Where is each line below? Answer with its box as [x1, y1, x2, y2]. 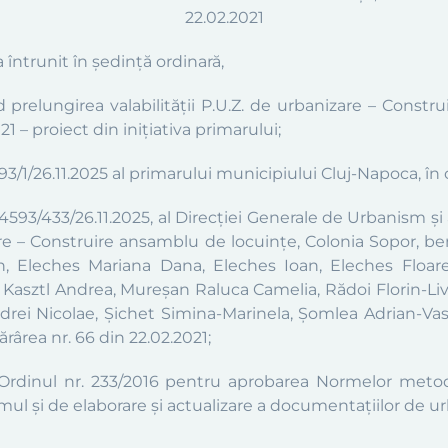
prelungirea [11, 96, 111, 115]
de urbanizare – [250, 96, 376, 115]
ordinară [156, 52, 221, 71]
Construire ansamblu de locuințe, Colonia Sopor [30, 232, 416, 251]
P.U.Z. [201, 96, 250, 115]
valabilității [110, 96, 202, 115]
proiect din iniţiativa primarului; [28, 120, 281, 139]
